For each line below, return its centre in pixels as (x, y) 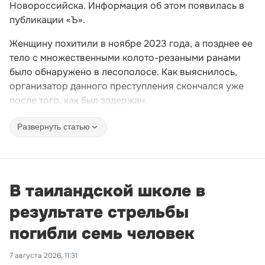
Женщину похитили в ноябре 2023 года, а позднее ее (131, 43)
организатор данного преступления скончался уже (127, 86)
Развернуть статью (54, 127)
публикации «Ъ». (47, 20)
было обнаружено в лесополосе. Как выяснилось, (123, 72)
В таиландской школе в (107, 191)
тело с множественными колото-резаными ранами (125, 57)
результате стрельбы (99, 212)
